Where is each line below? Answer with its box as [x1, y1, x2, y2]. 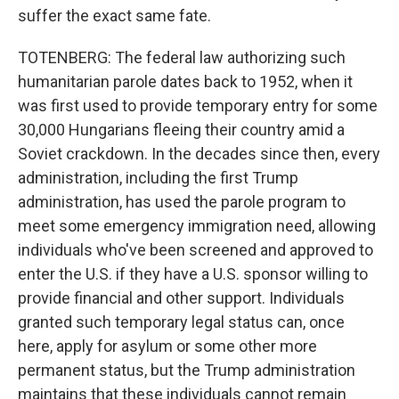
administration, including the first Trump [18, 168, 298, 187]
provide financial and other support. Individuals [18, 289, 345, 307]
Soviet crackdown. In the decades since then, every [18, 144, 380, 163]
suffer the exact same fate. [18, 6, 211, 25]
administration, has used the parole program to [18, 192, 346, 211]
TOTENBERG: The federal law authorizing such [18, 48, 346, 67]
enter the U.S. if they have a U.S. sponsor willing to [18, 265, 368, 283]
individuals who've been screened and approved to [18, 240, 373, 259]
